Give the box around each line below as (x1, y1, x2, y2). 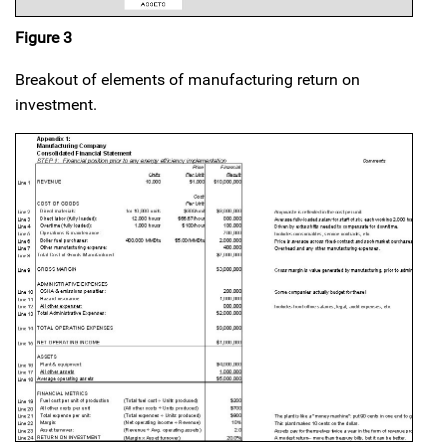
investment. (15, 94, 97, 114)
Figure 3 (15, 27, 72, 47)
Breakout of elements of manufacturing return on (15, 69, 360, 89)
